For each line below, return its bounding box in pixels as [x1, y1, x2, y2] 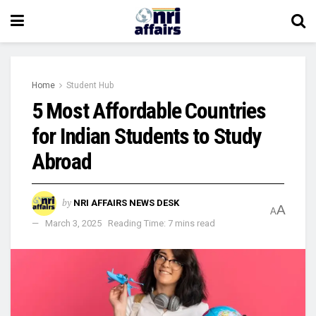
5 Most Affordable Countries [32, 97, 266, 124]
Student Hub [66, 80, 114, 90]
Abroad [32, 148, 92, 175]
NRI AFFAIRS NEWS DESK [73, 197, 179, 208]
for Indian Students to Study [32, 123, 262, 150]
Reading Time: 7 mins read [108, 217, 215, 229]
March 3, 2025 [45, 217, 102, 229]
